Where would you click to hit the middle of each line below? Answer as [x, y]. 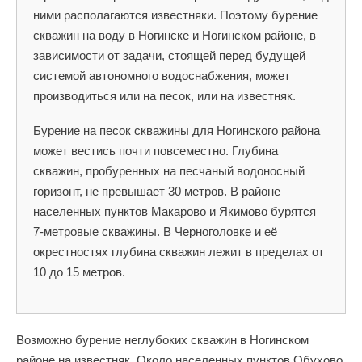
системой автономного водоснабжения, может [162, 76]
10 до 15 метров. [79, 272]
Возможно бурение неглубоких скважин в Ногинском [162, 340]
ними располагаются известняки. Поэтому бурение [175, 15]
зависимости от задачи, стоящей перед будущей [169, 55]
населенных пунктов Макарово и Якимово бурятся [175, 211]
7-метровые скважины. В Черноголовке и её [155, 232]
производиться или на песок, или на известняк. [164, 96]
